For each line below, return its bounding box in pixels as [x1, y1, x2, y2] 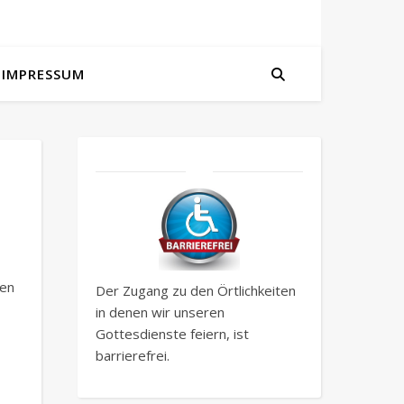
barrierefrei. [96, 346, 170, 365]
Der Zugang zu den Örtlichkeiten [96, 281, 296, 300]
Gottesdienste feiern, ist [96, 325, 249, 344]
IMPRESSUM [2, 65, 85, 83]
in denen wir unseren [96, 303, 225, 322]
